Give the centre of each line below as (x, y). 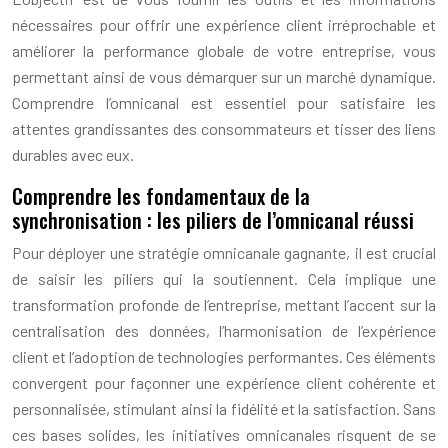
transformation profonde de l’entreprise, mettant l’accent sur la (224, 304)
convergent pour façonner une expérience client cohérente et (224, 382)
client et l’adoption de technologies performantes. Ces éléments (224, 356)
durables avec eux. (73, 154)
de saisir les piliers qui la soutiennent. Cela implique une (224, 278)
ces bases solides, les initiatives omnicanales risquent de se (224, 434)
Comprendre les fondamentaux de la (161, 195)
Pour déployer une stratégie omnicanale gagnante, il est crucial (224, 252)
